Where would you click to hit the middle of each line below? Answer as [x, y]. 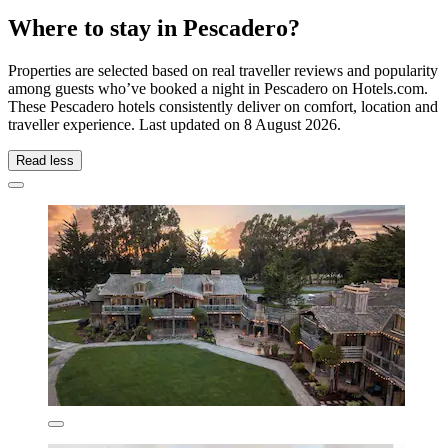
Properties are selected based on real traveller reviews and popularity [223, 71]
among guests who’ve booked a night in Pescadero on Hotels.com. [218, 89]
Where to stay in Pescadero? [154, 28]
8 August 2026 [290, 125]
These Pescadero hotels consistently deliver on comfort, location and [223, 107]
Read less [45, 161]
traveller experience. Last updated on [126, 125]
